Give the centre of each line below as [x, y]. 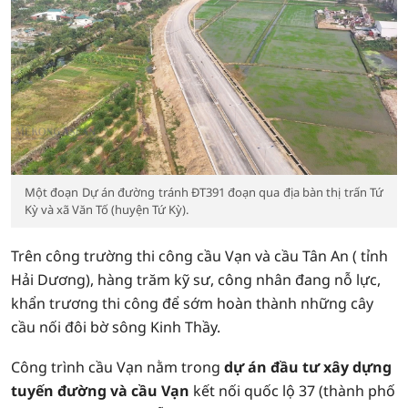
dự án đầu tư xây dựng [308, 367]
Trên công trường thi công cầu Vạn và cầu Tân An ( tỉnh [199, 256]
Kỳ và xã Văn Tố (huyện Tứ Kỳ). [107, 209]
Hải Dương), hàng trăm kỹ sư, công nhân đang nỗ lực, [196, 280]
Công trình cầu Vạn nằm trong [117, 367]
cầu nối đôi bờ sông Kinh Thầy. [116, 327]
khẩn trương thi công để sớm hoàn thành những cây [192, 303]
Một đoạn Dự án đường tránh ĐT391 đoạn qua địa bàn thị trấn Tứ [204, 192]
